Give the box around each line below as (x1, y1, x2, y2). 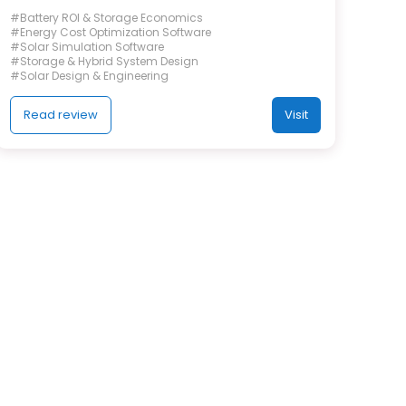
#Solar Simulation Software (10, 38, 165, 54)
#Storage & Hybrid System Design (10, 53, 199, 69)
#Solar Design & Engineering (10, 67, 169, 83)
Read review (24, 105, 99, 123)
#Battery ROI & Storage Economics (10, 9, 204, 25)
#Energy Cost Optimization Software (10, 24, 212, 40)
